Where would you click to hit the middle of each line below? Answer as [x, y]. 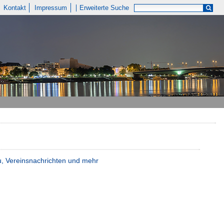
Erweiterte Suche [104, 8]
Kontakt [14, 8]
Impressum [51, 8]
